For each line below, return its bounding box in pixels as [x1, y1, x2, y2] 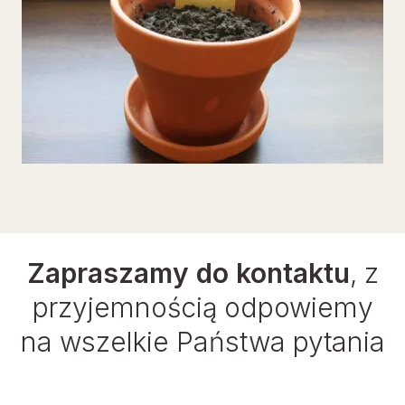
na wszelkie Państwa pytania [20, 325, 385, 358]
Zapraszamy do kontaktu [26, 256, 350, 289]
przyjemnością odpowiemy [32, 290, 373, 324]
